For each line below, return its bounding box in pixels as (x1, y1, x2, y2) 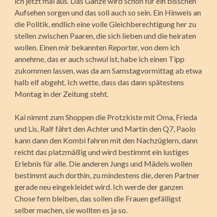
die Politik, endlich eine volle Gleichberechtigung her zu (15, 19, 196, 29)
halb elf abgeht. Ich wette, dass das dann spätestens (15, 77, 184, 87)
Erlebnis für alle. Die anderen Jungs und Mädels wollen (15, 158, 192, 168)
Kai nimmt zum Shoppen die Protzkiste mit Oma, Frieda (15, 112, 197, 122)
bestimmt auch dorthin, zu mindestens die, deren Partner (15, 170, 200, 180)
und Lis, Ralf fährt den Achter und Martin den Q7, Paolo (15, 124, 196, 133)
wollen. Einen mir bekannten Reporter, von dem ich (15, 42, 180, 52)
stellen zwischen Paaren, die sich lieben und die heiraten (15, 31, 196, 40)
